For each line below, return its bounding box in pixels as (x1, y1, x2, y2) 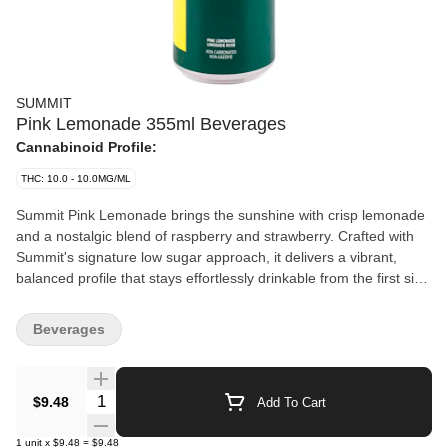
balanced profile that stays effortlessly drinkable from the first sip (16, 270, 422, 286)
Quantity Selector (85, 390, 207, 407)
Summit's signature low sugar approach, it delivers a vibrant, (16, 249, 397, 265)
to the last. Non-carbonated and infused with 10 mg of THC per (16, 291, 414, 307)
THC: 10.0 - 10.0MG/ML (21, 173, 131, 184)
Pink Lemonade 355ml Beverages (16, 114, 286, 134)
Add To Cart (256, 394, 326, 410)
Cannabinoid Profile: (16, 139, 157, 155)
